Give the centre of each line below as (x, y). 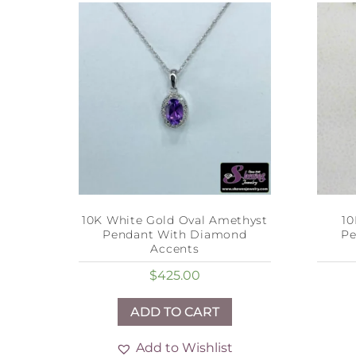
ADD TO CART (174, 312)
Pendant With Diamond (175, 235)
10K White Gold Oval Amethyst (175, 221)
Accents (175, 249)
